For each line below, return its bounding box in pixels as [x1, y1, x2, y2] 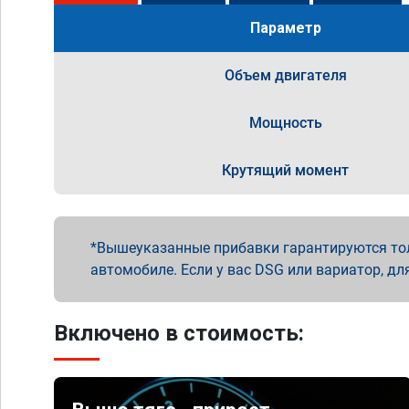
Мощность [248, 114, 322, 131]
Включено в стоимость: [54, 320, 304, 346]
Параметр [249, 19, 321, 37]
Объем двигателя [224, 67, 347, 84]
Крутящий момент [222, 162, 350, 179]
